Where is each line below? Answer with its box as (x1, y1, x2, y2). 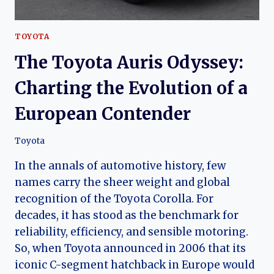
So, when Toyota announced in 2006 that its (15, 242, 246, 256)
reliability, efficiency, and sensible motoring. (15, 225, 248, 239)
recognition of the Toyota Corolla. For (15, 192, 213, 206)
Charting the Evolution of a (15, 76, 248, 99)
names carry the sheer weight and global (15, 176, 230, 190)
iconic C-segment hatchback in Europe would (15, 258, 254, 272)
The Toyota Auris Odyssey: (15, 51, 243, 73)
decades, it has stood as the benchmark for (15, 209, 239, 223)
